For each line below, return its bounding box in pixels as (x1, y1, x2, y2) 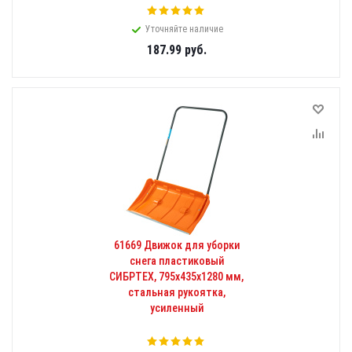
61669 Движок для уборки (113, 239, 240, 251)
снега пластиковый (129, 255, 224, 267)
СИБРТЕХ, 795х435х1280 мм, (109, 270, 244, 283)
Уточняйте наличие (145, 24, 223, 35)
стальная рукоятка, (127, 286, 225, 299)
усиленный (149, 302, 203, 314)
